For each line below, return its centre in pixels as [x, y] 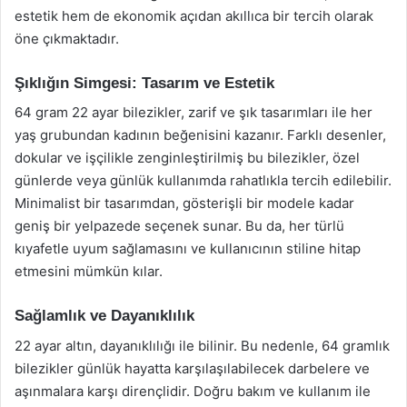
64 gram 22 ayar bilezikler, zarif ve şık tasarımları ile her [194, 112]
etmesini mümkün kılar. [89, 271]
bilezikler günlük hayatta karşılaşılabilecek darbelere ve [192, 368]
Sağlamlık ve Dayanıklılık [104, 316]
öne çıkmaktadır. [67, 38]
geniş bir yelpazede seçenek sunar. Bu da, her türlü [179, 226]
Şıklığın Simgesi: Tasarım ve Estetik [144, 83]
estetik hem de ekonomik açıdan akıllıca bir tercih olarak [194, 15]
